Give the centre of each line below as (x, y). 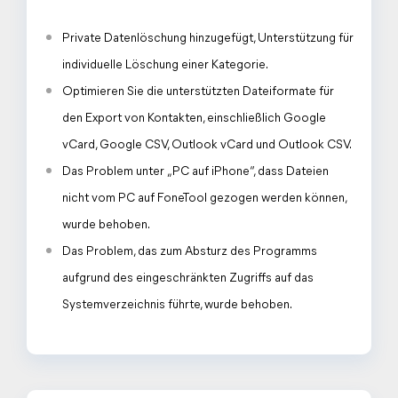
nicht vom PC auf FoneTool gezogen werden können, (204, 199)
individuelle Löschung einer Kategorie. (165, 65)
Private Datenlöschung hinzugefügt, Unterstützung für (208, 39)
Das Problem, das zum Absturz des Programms (190, 252)
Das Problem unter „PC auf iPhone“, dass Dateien (195, 172)
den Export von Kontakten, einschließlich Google (194, 119)
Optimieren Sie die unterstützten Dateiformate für (198, 92)
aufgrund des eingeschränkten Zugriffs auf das (188, 279)
